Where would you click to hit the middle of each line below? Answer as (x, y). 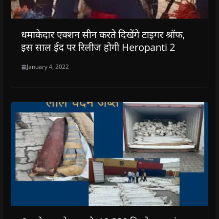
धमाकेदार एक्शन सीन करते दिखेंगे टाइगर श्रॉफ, (103, 35)
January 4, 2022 (48, 67)
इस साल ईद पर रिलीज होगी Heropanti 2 (98, 47)
